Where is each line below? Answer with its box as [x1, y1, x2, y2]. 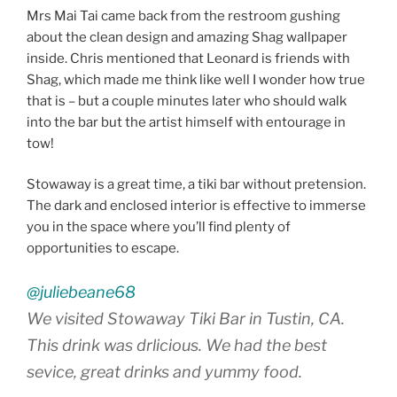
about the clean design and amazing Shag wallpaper [27, 28, 347, 45]
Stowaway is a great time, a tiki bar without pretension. [27, 176, 366, 192]
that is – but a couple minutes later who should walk [27, 92, 346, 109]
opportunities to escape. [27, 240, 179, 256]
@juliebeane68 [27, 282, 136, 301]
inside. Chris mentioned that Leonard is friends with [27, 50, 350, 66]
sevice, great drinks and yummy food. [27, 362, 302, 381]
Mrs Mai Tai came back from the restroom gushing [27, 7, 340, 24]
